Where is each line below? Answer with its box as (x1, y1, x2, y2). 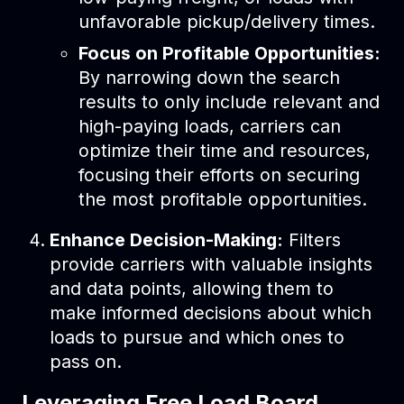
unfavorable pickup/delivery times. (78, 10, 375, 32)
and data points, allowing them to (50, 277, 335, 299)
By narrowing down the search (78, 66, 340, 88)
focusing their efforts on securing (78, 163, 360, 186)
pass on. (50, 350, 123, 372)
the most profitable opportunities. (78, 188, 367, 210)
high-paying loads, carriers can (78, 115, 341, 137)
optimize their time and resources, (78, 139, 371, 161)
